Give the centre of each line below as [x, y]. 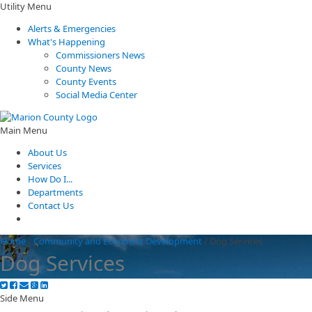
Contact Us [51, 205]
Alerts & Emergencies [72, 29]
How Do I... [50, 179]
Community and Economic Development [118, 241]
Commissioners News [100, 55]
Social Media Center [96, 95]
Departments [55, 192]
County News [84, 68]
